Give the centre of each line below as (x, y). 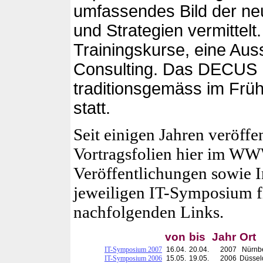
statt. (92, 108)
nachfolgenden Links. (149, 212)
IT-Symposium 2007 (133, 249)
